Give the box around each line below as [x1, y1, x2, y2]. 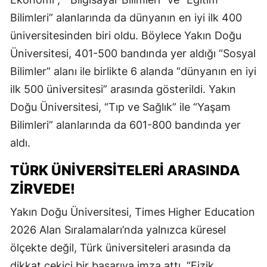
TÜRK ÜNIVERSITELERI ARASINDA [10, 162, 240, 179]
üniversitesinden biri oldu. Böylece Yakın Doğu [10, 29, 241, 42]
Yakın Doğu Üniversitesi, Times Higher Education [10, 206, 255, 219]
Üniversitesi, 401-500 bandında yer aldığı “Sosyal [10, 47, 256, 60]
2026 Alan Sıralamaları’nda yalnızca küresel [10, 223, 226, 237]
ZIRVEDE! [10, 181, 75, 198]
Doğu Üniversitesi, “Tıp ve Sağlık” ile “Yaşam [10, 101, 231, 114]
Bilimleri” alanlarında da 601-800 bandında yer [10, 119, 241, 132]
